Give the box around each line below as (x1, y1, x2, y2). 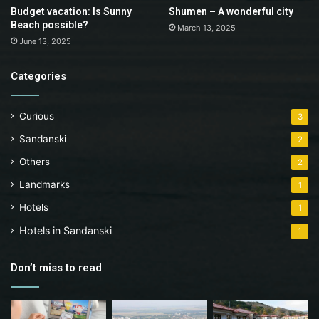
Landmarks (19, 178, 70, 190)
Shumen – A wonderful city (168, 5, 293, 17)
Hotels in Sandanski (19, 224, 112, 236)
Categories (11, 69, 66, 83)
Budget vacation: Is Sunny (11, 5, 132, 17)
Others (19, 155, 50, 167)
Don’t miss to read (11, 261, 102, 274)
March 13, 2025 (177, 22, 236, 33)
